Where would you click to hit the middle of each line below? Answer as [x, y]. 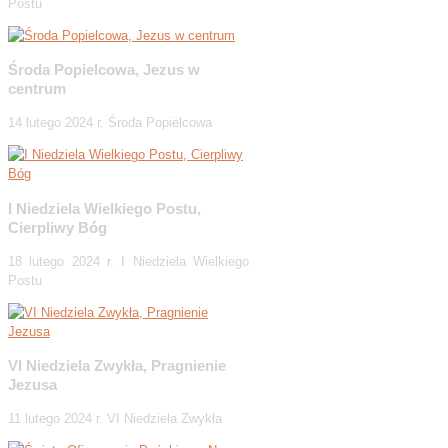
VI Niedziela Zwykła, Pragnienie [117, 366]
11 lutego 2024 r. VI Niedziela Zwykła [115, 419]
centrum [37, 89]
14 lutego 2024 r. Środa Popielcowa [110, 123]
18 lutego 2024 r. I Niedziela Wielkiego [128, 261]
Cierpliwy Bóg [57, 227]
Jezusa [32, 385]
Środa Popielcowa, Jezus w [104, 70]
